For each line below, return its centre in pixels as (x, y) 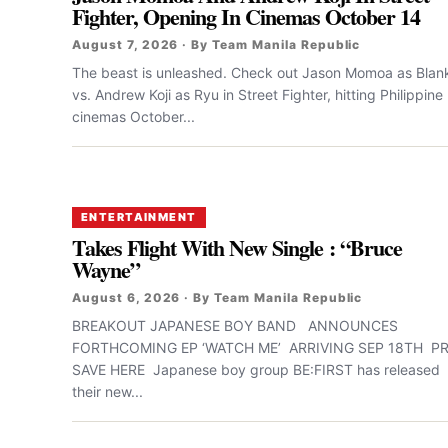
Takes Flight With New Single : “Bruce (237, 247)
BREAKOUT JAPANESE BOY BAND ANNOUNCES (235, 325)
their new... (107, 391)
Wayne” (106, 269)
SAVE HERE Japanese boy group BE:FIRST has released (256, 369)
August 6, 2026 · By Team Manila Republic (217, 297)
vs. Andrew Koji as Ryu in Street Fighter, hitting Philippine (257, 94)
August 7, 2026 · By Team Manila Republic (216, 44)
